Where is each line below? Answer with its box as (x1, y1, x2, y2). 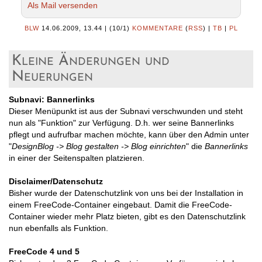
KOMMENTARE (132, 24, 183, 32)
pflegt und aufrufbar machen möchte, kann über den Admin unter (9, 129, 249, 139)
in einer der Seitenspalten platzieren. (9, 153, 144, 163)
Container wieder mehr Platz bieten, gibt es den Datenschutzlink (9, 211, 246, 221)
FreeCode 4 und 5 (9, 246, 80, 256)
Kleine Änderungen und (12, 53, 170, 68)
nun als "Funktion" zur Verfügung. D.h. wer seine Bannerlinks (9, 118, 234, 127)
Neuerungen (12, 69, 93, 84)
